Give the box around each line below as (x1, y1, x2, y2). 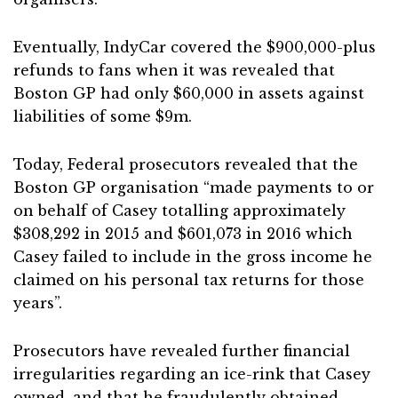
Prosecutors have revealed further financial (13, 342, 350, 360)
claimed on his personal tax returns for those (13, 271, 364, 289)
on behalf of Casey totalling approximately (13, 202, 346, 219)
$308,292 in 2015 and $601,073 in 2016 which (13, 225, 353, 243)
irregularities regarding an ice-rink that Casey (13, 365, 370, 383)
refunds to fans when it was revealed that (13, 61, 335, 79)
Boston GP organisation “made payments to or (13, 179, 374, 196)
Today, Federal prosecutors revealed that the (13, 155, 358, 173)
